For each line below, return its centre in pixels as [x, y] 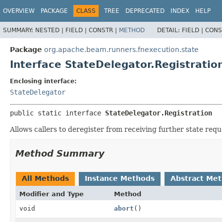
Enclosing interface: [43, 81]
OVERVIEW [19, 11]
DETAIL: [169, 30]
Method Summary [60, 153]
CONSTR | [104, 30]
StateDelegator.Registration [159, 113]
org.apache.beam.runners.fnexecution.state [121, 49]
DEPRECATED [145, 11]
